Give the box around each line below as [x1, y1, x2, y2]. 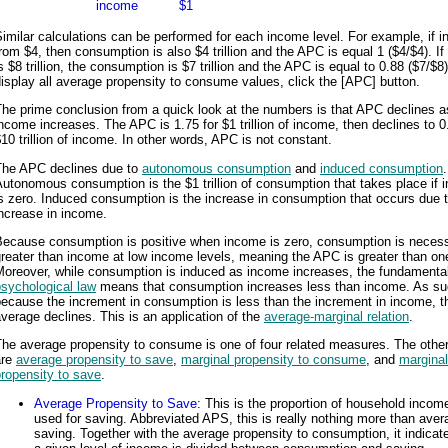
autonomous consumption [142, 160, 291, 176]
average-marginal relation [264, 309, 409, 325]
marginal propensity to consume [181, 352, 366, 368]
